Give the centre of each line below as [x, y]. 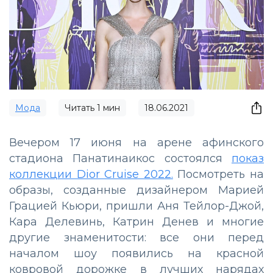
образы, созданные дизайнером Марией [136, 190]
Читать [81, 108]
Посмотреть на [218, 175]
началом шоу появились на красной [136, 254]
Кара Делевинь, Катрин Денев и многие [136, 222]
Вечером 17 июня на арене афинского [136, 143]
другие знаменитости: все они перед [136, 238]
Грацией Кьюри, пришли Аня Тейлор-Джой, [136, 206]
